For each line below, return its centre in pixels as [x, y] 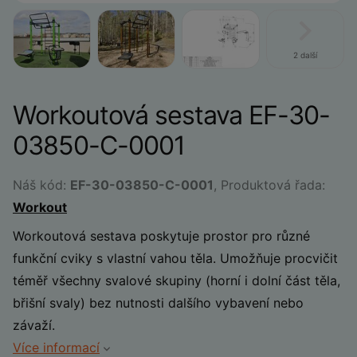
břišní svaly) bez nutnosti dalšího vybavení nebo [158, 303]
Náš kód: [41, 185]
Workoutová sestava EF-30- [171, 115]
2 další [305, 55]
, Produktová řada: [269, 185]
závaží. [34, 325]
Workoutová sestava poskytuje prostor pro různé [161, 236]
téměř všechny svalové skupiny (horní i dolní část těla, [177, 280]
